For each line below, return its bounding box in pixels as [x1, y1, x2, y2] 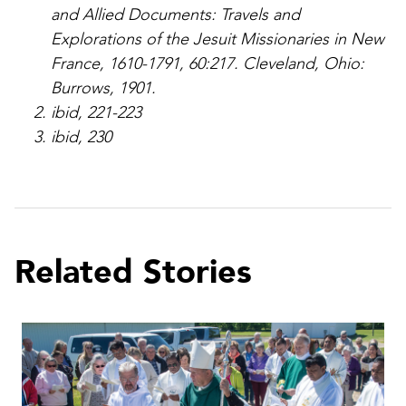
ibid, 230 [51, 125, 111, 149]
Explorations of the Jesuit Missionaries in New [51, 27, 384, 51]
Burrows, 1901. [51, 76, 156, 100]
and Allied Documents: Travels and [51, 3, 300, 26]
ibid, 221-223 [51, 101, 141, 124]
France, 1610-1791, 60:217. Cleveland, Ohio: [51, 52, 364, 75]
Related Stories [14, 249, 252, 295]
